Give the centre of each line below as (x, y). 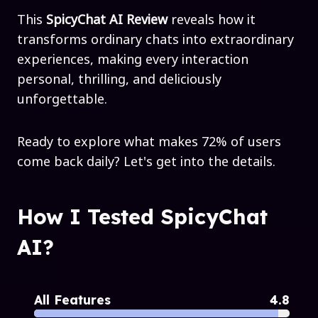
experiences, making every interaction (133, 59)
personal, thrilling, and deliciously (119, 78)
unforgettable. (62, 98)
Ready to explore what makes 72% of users (149, 141)
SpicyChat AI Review (105, 19)
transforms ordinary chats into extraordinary (155, 39)
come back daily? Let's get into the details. (148, 161)
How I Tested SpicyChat (142, 216)
